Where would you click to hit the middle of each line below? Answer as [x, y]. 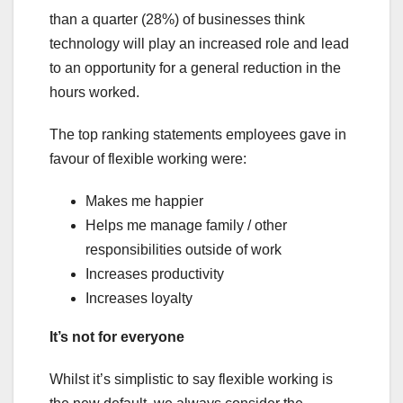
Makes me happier [144, 201]
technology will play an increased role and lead [199, 44]
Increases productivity [155, 274]
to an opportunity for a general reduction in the [195, 68]
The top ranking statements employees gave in [198, 135]
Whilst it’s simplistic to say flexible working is [191, 380]
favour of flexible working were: [148, 159]
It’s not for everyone [117, 337]
